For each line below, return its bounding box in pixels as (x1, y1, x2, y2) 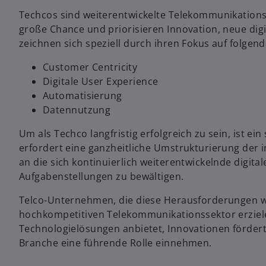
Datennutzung (43, 103, 111, 116)
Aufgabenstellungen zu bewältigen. (19, 169, 184, 183)
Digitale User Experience (43, 74, 159, 88)
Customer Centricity (43, 60, 138, 74)
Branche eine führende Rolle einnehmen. (19, 236, 215, 249)
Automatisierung (43, 88, 122, 102)
